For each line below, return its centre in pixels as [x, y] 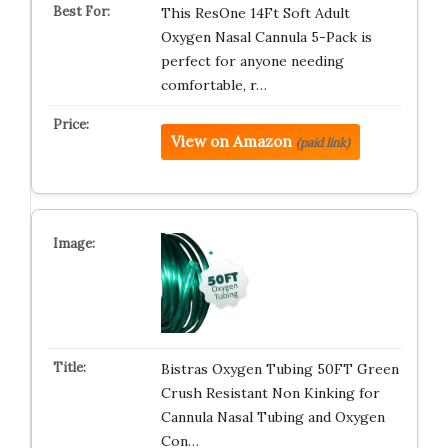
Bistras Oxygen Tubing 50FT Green [279, 369]
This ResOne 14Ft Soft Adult [255, 13]
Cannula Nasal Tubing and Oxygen [272, 417]
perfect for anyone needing [252, 61]
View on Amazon [231, 141]
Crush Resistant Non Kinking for [270, 393]
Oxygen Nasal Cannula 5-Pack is [266, 37]
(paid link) [322, 142]
